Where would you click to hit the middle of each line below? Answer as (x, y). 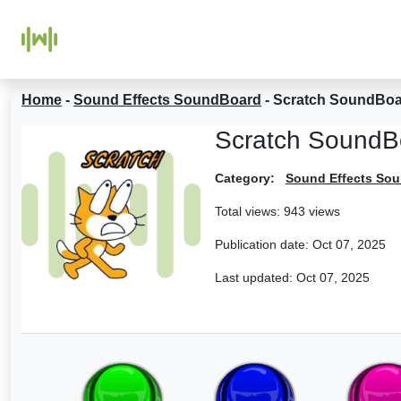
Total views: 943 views (277, 211)
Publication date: (264, 244)
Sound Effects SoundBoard (167, 100)
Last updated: (256, 277)
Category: (245, 178)
